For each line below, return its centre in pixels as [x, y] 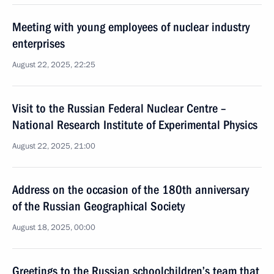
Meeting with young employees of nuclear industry [131, 27]
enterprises [39, 43]
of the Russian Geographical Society [98, 206]
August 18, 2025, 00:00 [54, 228]
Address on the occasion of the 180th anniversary [131, 190]
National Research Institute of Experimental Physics [135, 125]
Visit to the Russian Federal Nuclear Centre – [119, 108]
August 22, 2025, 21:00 [54, 146]
